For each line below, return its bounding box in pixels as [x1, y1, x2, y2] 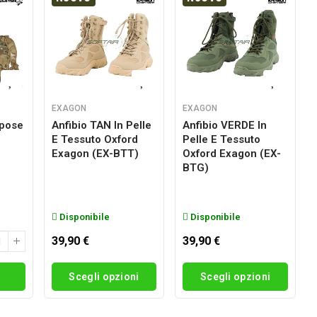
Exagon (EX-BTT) [51, 146, 139, 160]
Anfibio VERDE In [183, 118, 267, 132]
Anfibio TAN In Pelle [51, 118, 151, 132]
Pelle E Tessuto [183, 132, 261, 146]
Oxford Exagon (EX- [183, 146, 282, 160]
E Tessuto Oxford [51, 132, 138, 146]
